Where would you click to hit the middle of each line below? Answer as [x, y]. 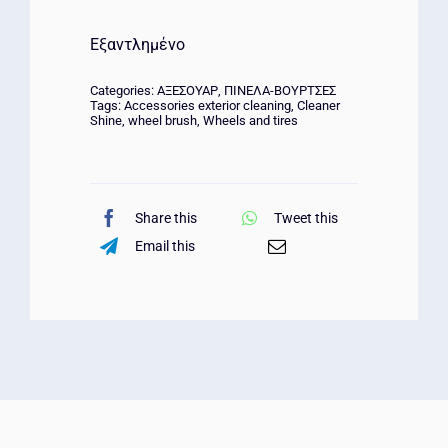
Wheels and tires [250, 121]
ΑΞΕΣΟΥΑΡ [187, 91]
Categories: [123, 91]
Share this [166, 217]
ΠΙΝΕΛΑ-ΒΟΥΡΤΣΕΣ [280, 91]
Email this [165, 245]
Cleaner [318, 106]
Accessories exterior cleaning [207, 106]
